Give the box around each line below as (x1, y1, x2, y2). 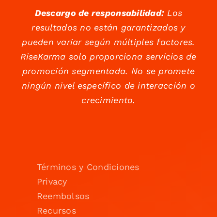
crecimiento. (81, 95, 136, 106)
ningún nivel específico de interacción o (22, 80, 195, 91)
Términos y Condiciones (36, 162, 139, 172)
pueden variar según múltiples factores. (22, 37, 195, 47)
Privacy (36, 176, 67, 187)
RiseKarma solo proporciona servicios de (20, 51, 197, 62)
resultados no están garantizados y (31, 22, 186, 33)
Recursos (36, 205, 76, 216)
